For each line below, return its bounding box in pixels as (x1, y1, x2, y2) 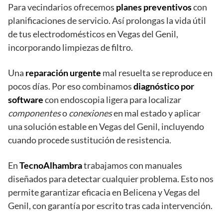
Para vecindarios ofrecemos (8, 1, 116, 13)
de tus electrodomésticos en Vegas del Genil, (8, 28, 178, 40)
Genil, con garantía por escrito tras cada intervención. (8, 200, 213, 212)
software (8, 94, 43, 106)
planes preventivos (116, 1, 192, 13)
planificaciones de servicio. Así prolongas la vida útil (8, 15, 206, 26)
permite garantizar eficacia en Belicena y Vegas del (8, 187, 200, 198)
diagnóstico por (133, 81, 194, 92)
